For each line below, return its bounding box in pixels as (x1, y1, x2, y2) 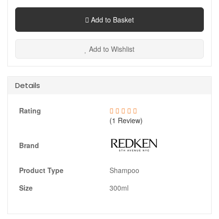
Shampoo (109, 165, 139, 175)
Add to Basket (89, 15, 134, 25)
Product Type (19, 165, 64, 175)
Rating (19, 106, 41, 116)
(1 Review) (109, 115, 143, 126)
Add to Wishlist (87, 44, 134, 54)
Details (15, 80, 40, 91)
